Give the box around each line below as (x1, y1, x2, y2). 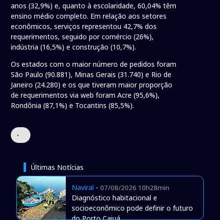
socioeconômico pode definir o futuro (71, 203, 193, 213)
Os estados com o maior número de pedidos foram (11, 59, 177, 69)
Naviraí (71, 182, 94, 192)
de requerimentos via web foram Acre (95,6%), (11, 90, 160, 100)
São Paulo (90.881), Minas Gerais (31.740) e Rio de (11, 69, 172, 79)
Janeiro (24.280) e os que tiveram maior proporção (11, 80, 173, 89)
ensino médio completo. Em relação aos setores (11, 11, 167, 21)
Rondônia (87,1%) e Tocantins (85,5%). (11, 100, 135, 110)
